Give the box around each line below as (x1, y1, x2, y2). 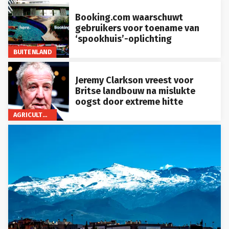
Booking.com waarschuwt (75, 11, 183, 23)
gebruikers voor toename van (75, 22, 199, 34)
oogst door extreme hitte (75, 96, 183, 107)
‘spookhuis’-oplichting (75, 33, 172, 44)
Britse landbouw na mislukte (75, 85, 195, 97)
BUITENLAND (13, 48, 52, 56)
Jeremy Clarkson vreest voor (75, 74, 193, 86)
